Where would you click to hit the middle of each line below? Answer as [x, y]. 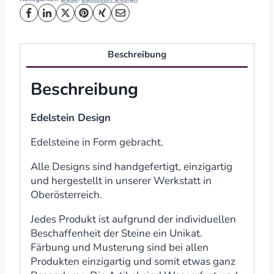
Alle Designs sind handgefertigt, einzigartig [131, 166]
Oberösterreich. [66, 194]
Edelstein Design [71, 117]
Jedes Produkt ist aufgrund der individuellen [133, 219]
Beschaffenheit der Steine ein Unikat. [117, 233]
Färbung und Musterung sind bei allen [120, 247]
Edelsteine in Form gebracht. [97, 142]
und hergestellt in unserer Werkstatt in [121, 180]
